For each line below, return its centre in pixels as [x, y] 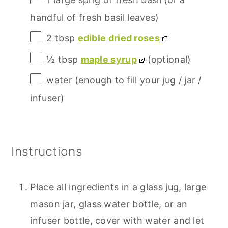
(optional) [168, 59]
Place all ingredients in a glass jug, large [118, 187]
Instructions [47, 151]
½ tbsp [62, 59]
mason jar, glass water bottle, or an [109, 204]
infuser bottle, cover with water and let [117, 220]
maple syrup [109, 59]
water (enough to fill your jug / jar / [124, 80]
